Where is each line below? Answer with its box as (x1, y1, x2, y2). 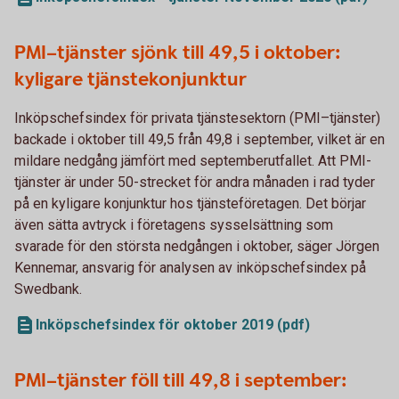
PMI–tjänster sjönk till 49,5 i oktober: (14, 39, 341, 66)
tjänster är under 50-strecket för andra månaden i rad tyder (14, 173, 375, 191)
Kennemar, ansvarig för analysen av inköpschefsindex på (14, 258, 366, 276)
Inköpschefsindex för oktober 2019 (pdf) (36, 315, 310, 333)
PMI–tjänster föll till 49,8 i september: (14, 367, 347, 394)
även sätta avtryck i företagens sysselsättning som (14, 216, 333, 233)
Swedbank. (14, 280, 82, 297)
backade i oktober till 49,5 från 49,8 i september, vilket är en (14, 130, 385, 148)
